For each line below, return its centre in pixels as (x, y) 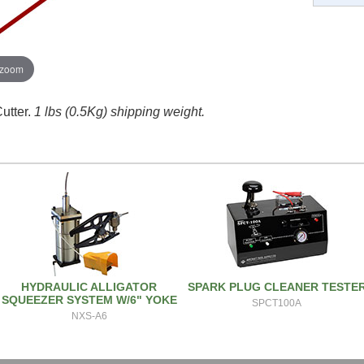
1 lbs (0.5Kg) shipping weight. (120, 112)
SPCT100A (277, 303)
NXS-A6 (89, 316)
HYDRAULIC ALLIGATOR (89, 287)
